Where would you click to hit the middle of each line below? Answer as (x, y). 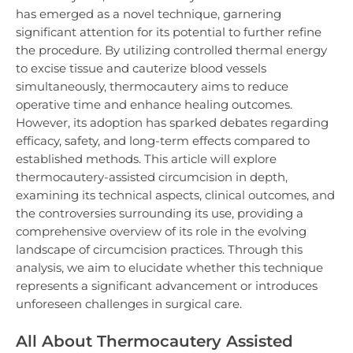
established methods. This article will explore (146, 158)
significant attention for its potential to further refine (169, 32)
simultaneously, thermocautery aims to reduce (152, 86)
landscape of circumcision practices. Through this (159, 249)
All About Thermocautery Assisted (154, 341)
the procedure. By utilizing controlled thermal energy (171, 50)
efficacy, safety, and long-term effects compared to (163, 140)
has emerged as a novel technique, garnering (149, 13)
